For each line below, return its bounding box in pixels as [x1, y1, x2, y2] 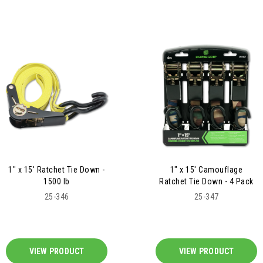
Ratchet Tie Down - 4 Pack [159, 177, 254, 187]
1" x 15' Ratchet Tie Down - [8, 165, 105, 175]
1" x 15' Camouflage [170, 165, 243, 175]
